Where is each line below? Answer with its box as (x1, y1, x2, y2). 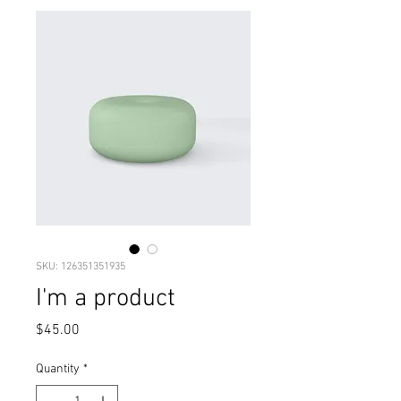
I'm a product (36, 284, 175, 314)
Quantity (36, 362, 80, 377)
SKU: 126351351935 (36, 260, 125, 273)
